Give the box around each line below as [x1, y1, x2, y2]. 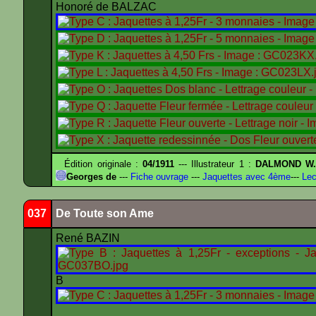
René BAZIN [56, 232, 123, 244]
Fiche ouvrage [128, 171, 188, 182]
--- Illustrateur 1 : [174, 159, 256, 169]
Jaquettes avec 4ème [200, 171, 291, 182]
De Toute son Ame [56, 207, 154, 219]
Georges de [66, 171, 116, 182]
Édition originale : [56, 159, 143, 169]
